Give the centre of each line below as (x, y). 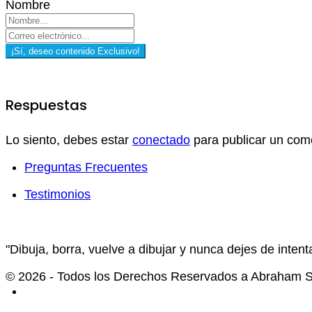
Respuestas (46, 105)
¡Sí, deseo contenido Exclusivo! (76, 51)
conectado (161, 140)
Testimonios (57, 195)
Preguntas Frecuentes (86, 167)
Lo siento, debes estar (69, 140)
